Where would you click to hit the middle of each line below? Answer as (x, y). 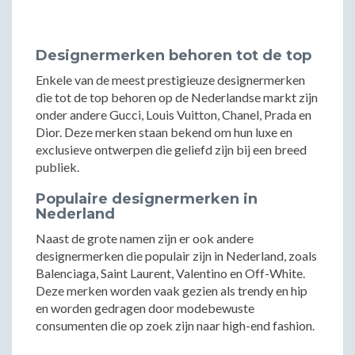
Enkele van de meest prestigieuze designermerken (170, 80)
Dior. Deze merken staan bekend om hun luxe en (164, 132)
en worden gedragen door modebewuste (145, 308)
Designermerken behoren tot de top (174, 55)
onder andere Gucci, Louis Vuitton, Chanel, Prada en (174, 115)
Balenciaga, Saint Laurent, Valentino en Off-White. (170, 273)
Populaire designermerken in (147, 199)
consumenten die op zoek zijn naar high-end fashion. (175, 325)
